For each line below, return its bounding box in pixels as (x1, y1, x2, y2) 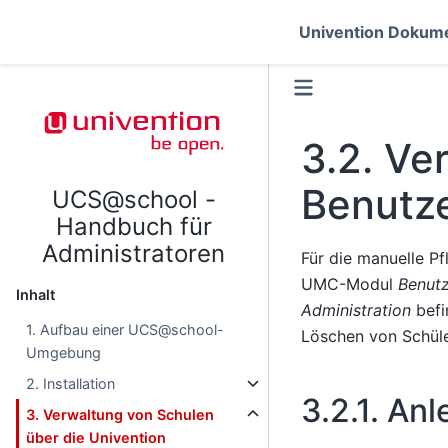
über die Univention (26, 429, 167, 446)
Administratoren (42, 239, 226, 268)
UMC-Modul (300, 273, 398, 294)
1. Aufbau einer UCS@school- (26, 321, 225, 338)
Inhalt (16, 286, 55, 303)
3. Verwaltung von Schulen (26, 406, 215, 423)
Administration (300, 299, 411, 320)
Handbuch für (55, 212, 212, 241)
